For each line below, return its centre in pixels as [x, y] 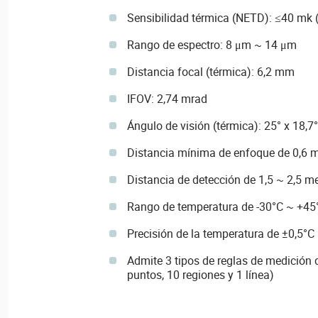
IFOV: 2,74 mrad [167, 99]
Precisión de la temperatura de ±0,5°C [220, 234]
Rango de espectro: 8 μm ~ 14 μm [212, 45]
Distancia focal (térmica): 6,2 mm [210, 72]
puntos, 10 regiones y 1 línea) [202, 275]
